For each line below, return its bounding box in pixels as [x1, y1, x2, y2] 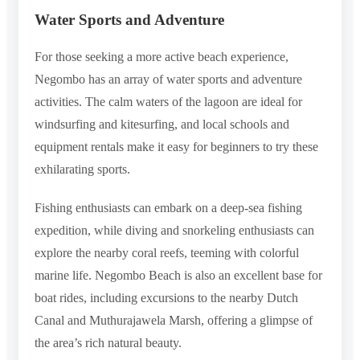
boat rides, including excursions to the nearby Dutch [35, 290, 298, 305]
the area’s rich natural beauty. [35, 335, 182, 350]
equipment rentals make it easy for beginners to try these [35, 139, 318, 153]
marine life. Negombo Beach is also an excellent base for [35, 268, 322, 282]
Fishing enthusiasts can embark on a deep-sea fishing [35, 200, 302, 215]
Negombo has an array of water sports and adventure [35, 72, 302, 86]
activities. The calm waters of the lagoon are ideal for [35, 94, 302, 108]
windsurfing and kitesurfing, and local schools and [35, 117, 289, 131]
